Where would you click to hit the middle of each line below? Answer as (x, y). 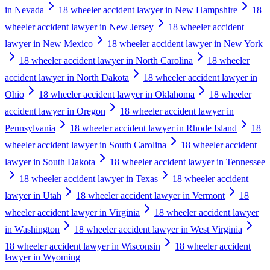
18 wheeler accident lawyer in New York (185, 43)
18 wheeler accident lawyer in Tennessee (187, 162)
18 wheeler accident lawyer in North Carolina (106, 60)
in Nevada (24, 10)
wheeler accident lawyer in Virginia (72, 212)
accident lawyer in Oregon (55, 111)
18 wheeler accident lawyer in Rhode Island (153, 128)
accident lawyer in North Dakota (67, 77)
